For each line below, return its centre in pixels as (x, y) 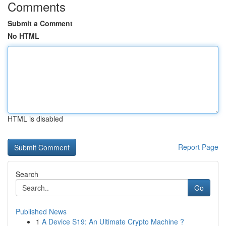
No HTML (23, 36)
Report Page (198, 147)
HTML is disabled (35, 119)
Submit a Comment (40, 23)
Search (27, 174)
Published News (41, 211)
